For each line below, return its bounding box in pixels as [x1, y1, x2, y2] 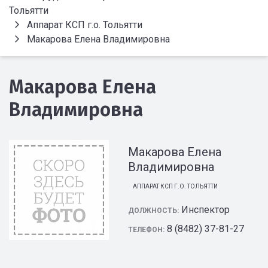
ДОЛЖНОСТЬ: [128, 206, 179, 215]
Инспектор [181, 204, 230, 215]
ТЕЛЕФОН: [128, 226, 165, 234]
